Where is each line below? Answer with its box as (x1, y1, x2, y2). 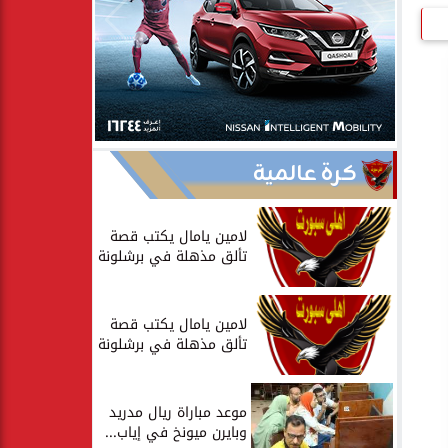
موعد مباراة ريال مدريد (109, 399, 247, 426)
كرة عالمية (253, 156, 357, 193)
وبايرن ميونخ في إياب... (105, 419, 247, 446)
